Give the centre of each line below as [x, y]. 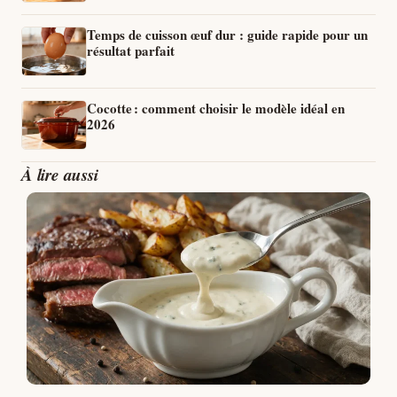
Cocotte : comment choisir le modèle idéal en [216, 108]
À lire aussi [60, 174]
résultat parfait [131, 50]
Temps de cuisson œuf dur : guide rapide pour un [227, 34]
